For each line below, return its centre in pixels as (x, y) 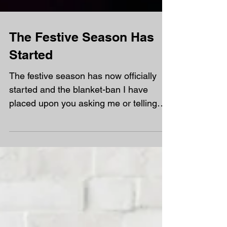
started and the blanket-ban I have (79, 108)
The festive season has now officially (83, 94)
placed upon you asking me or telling (83, 121)
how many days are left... (60, 135)
